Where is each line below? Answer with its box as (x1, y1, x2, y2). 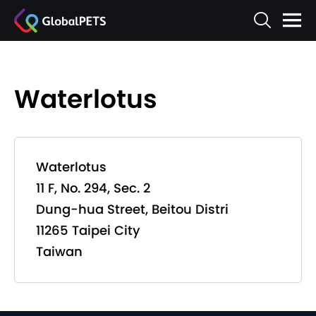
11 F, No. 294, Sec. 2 (36, 179, 150, 197)
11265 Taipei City (36, 221, 140, 239)
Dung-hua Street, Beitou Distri (36, 200, 229, 218)
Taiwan (36, 243, 83, 260)
